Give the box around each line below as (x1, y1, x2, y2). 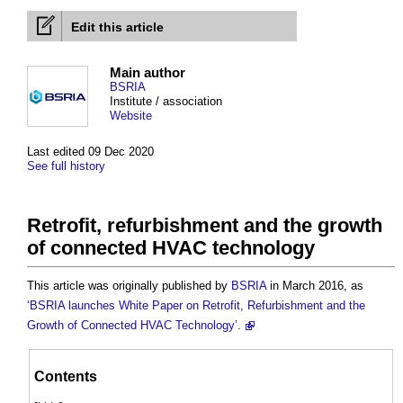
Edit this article (71, 20, 164, 35)
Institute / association (110, 94, 222, 109)
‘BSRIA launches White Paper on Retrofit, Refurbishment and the (27, 299, 365, 313)
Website (110, 109, 152, 123)
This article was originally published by (27, 279, 231, 293)
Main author (110, 65, 185, 81)
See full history (27, 159, 105, 174)
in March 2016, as (266, 279, 363, 293)
